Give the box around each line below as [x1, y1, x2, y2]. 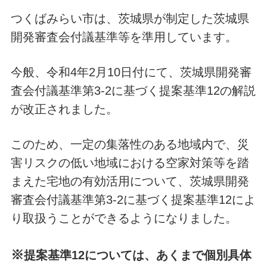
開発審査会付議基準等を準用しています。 [10, 30, 237, 44]
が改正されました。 [10, 102, 118, 116]
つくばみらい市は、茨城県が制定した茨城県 [10, 11, 249, 25]
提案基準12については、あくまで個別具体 [23, 248, 252, 262]
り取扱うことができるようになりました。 [10, 211, 237, 225]
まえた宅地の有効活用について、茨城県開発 [10, 174, 249, 188]
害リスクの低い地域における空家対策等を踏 [10, 156, 249, 169]
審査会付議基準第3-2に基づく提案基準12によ [10, 193, 256, 206]
